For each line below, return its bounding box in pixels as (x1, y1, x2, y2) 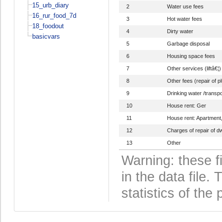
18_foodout (32, 22, 64, 30)
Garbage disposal (166, 40, 210, 47)
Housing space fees (166, 53, 215, 59)
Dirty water (166, 28, 193, 34)
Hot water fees (166, 15, 202, 22)
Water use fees (166, 3, 204, 9)
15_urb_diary (32, 1, 69, 9)
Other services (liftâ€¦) (166, 65, 221, 71)
